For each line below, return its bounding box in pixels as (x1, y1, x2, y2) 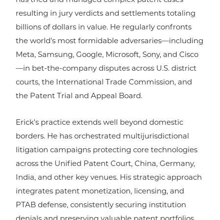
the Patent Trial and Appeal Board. (16, 93, 142, 101)
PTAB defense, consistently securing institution (16, 202, 186, 210)
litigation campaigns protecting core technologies (16, 147, 197, 155)
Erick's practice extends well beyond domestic (16, 119, 183, 127)
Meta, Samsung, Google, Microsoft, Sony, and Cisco (16, 52, 198, 59)
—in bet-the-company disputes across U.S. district (16, 65, 196, 73)
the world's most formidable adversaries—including (16, 38, 203, 46)
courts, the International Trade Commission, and (16, 79, 192, 87)
